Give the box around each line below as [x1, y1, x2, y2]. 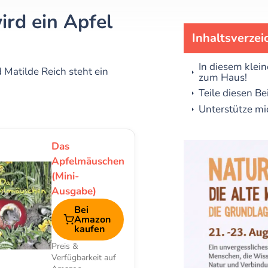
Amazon [74, 212, 111, 227]
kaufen [74, 222, 105, 236]
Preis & [51, 240, 79, 252]
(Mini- [51, 169, 80, 184]
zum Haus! [198, 70, 247, 84]
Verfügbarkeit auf [51, 252, 117, 264]
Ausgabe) [51, 184, 97, 199]
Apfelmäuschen [51, 154, 125, 169]
